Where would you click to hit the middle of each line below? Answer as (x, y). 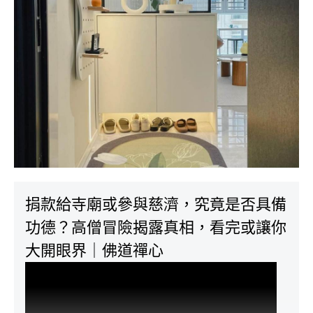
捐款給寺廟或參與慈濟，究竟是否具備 (156, 204)
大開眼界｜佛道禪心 (94, 250)
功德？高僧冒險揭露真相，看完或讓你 (156, 227)
